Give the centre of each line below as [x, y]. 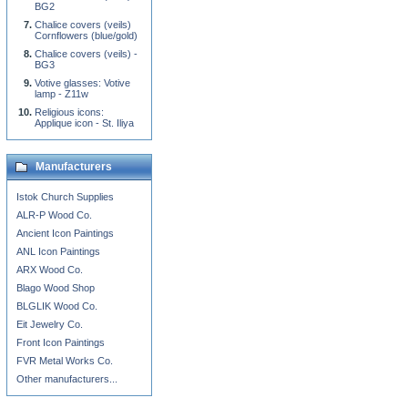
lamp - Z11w [61, 94]
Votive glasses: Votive [82, 83]
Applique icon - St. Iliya [84, 123]
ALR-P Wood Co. [54, 215]
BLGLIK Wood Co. [57, 306]
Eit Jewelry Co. [50, 324]
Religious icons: [69, 112]
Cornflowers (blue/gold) [86, 36]
